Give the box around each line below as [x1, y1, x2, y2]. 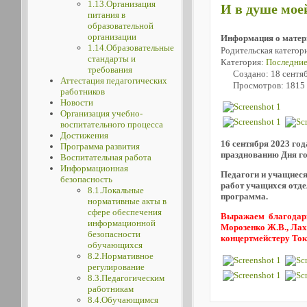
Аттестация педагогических [60, 75, 167, 86]
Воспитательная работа [60, 152, 151, 162]
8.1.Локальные [87, 185, 144, 195]
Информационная [60, 163, 128, 173]
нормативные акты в [87, 196, 167, 206]
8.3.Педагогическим [87, 273, 164, 283]
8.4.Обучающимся [87, 295, 158, 305]
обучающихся [87, 240, 143, 250]
